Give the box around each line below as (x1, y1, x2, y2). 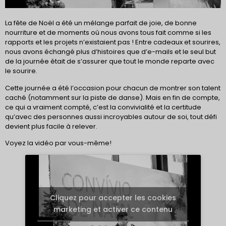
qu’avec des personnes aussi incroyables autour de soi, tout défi (5, 111, 217, 122)
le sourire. (5, 66, 37, 76)
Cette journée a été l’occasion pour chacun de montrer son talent (5, 83, 220, 93)
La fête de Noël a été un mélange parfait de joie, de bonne (5, 18, 197, 28)
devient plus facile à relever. (5, 121, 97, 131)
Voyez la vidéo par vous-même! (5, 138, 111, 148)
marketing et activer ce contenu (53, 204, 173, 215)
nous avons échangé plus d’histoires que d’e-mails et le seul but (5, 47, 216, 57)
